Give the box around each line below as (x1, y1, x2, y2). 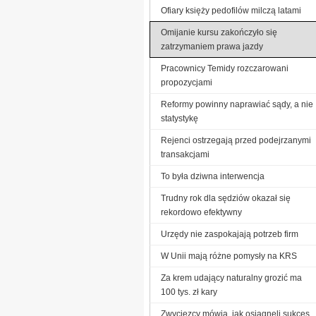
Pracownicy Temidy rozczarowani (161, 63, 288, 73)
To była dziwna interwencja (161, 171, 265, 181)
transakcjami (161, 149, 209, 159)
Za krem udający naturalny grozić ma (161, 272, 302, 283)
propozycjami (161, 77, 212, 87)
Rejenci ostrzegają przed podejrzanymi (161, 135, 311, 145)
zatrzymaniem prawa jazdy (161, 41, 263, 51)
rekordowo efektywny (161, 207, 242, 217)
